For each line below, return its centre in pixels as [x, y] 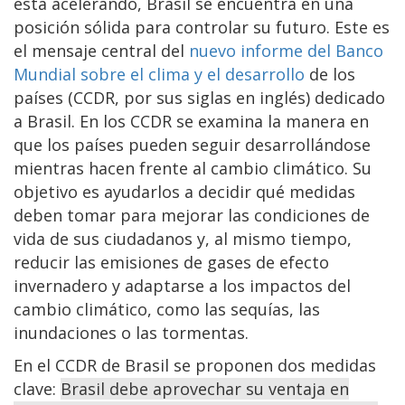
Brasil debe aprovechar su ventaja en [205, 388]
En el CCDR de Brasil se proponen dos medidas [195, 365]
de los [330, 74]
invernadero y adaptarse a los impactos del [182, 285]
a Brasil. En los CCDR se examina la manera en [191, 121]
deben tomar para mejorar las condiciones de [192, 215]
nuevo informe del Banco [286, 50]
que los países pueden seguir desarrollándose [192, 144]
